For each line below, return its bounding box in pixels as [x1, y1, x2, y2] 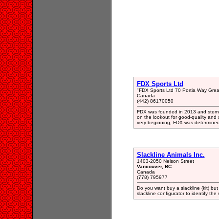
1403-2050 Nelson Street [136, 158, 194, 164]
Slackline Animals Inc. [136, 151, 205, 158]
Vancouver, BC [136, 164, 172, 169]
